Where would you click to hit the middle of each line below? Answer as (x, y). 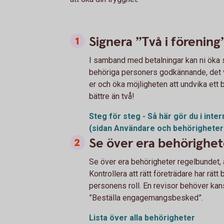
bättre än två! (113, 96)
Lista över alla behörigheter (142, 217)
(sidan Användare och (131, 128)
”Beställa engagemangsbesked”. (147, 197)
